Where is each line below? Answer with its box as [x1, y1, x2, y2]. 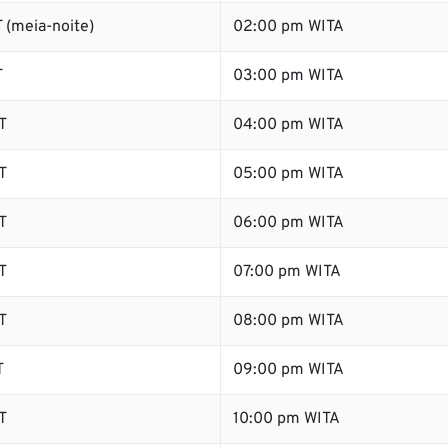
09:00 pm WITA [233, 360, 344, 380]
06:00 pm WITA [233, 213, 344, 233]
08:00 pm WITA [233, 311, 344, 331]
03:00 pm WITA [233, 66, 344, 86]
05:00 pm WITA [233, 164, 344, 184]
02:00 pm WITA [233, 17, 344, 37]
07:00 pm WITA [233, 262, 341, 282]
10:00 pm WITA [233, 409, 340, 429]
